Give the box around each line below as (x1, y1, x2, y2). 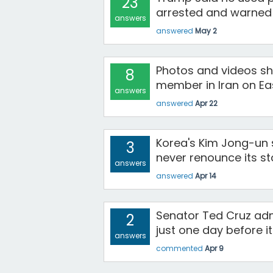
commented (156, 243, 203, 253)
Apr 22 (195, 97, 218, 108)
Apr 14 (195, 170, 216, 181)
